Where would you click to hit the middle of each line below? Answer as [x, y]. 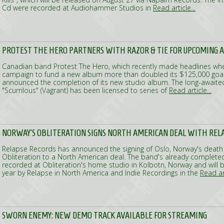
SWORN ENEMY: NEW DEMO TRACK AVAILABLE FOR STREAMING [104, 215]
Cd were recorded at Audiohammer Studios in [77, 8]
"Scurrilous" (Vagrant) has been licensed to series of [85, 90]
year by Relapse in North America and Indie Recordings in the [101, 173]
